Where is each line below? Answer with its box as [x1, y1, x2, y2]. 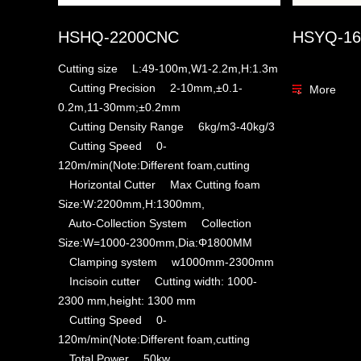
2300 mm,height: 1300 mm [58, 293, 196, 307]
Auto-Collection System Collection [58, 216, 251, 230]
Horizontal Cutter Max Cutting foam [58, 177, 260, 191]
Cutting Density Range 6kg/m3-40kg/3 [58, 119, 275, 133]
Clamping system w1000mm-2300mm [58, 255, 274, 268]
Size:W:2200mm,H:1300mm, [58, 197, 205, 210]
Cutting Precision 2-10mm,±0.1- [58, 81, 243, 94]
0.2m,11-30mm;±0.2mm [58, 100, 180, 114]
